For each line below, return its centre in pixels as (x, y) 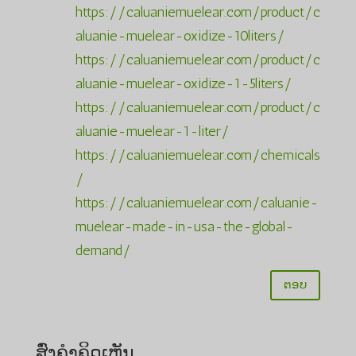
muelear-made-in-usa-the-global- (184, 226)
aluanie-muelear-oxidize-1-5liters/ (184, 83)
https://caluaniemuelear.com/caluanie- (197, 202)
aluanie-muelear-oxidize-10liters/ (180, 35)
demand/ (103, 250)
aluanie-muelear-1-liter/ (152, 131)
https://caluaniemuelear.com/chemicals (197, 155)
